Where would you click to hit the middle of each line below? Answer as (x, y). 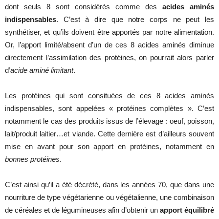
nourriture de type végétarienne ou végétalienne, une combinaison (109, 197)
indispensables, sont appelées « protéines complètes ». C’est (109, 108)
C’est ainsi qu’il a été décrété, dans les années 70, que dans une (109, 185)
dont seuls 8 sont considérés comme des (84, 7)
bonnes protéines (32, 159)
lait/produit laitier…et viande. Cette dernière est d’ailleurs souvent (109, 134)
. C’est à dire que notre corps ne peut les (135, 19)
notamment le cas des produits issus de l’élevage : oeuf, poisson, (109, 121)
